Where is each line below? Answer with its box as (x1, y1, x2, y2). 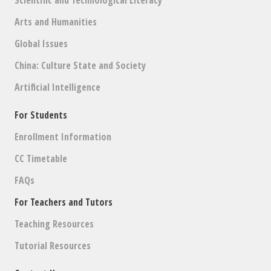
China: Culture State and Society (15, 58, 146, 72)
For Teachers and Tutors (15, 195, 113, 209)
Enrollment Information (15, 129, 112, 143)
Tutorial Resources (15, 238, 91, 252)
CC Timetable (15, 151, 68, 165)
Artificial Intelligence (15, 80, 101, 94)
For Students (15, 108, 68, 122)
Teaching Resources (15, 217, 94, 230)
